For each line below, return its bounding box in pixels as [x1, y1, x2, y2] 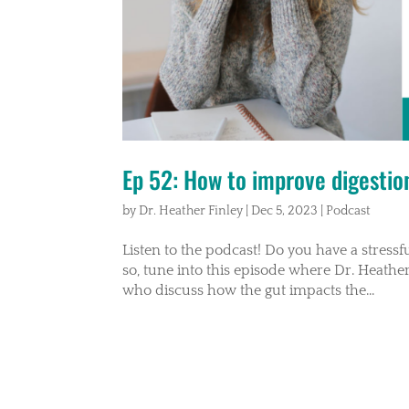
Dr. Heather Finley [139, 203, 244, 218]
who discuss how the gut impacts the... [122, 281, 375, 299]
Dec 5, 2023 [251, 203, 319, 218]
